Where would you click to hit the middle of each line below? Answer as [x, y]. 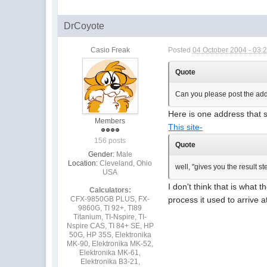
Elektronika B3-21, [110, 261]
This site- [186, 127]
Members [110, 121]
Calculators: [110, 190]
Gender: [101, 154]
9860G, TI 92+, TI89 [110, 208]
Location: [83, 163]
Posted [181, 50]
